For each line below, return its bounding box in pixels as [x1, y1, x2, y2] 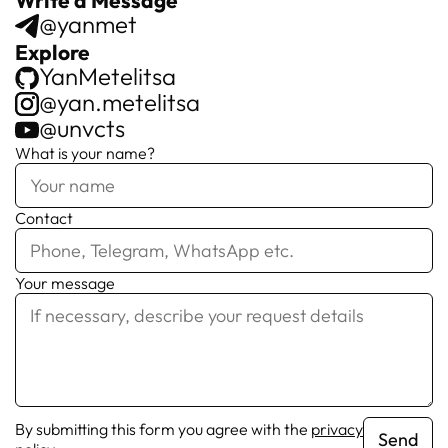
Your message [15, 272, 115, 293]
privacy [311, 419, 363, 440]
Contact [15, 207, 73, 228]
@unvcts [39, 112, 125, 143]
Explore [15, 38, 90, 65]
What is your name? [15, 142, 155, 163]
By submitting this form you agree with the [15, 419, 311, 440]
